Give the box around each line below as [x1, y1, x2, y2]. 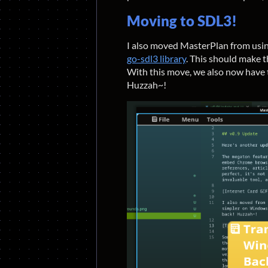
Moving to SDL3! [127, 12, 237, 29]
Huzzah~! [127, 79, 166, 90]
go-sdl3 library [127, 53, 186, 64]
